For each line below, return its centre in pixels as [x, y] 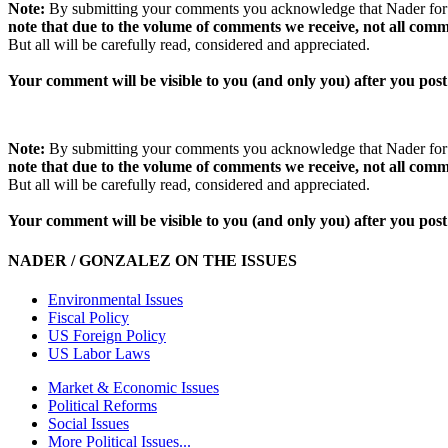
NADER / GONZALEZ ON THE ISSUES [152, 260]
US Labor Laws [99, 353]
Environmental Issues [115, 299]
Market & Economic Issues [133, 387]
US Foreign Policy [107, 335]
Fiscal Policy [88, 317]
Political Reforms [102, 405]
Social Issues [88, 423]
